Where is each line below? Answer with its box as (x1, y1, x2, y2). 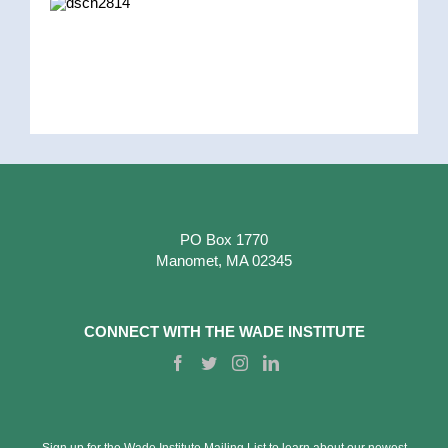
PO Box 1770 (180, 231, 268, 249)
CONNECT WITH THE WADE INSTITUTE (83, 323, 365, 341)
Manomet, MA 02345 (156, 252, 292, 270)
